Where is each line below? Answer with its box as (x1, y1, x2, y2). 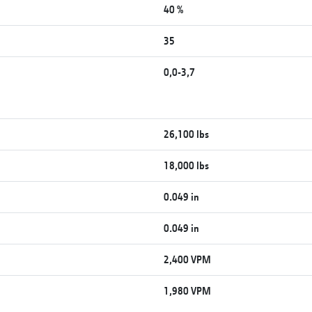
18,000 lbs (164, 158, 210, 172)
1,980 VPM (164, 283, 212, 297)
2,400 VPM (164, 252, 212, 266)
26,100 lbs (164, 127, 210, 141)
